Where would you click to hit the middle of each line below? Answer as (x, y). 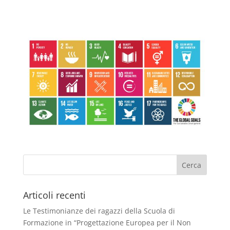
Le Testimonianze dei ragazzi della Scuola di (99, 211)
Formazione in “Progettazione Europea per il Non (107, 223)
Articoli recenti (54, 195)
